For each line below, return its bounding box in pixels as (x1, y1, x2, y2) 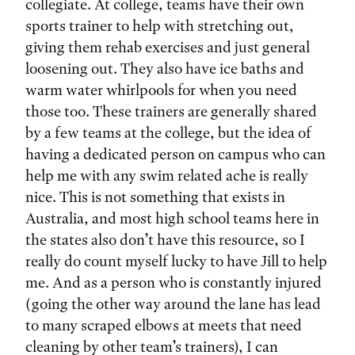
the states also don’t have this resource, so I (25, 231, 305, 249)
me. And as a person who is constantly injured (25, 273, 322, 292)
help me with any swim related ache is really (25, 166, 308, 185)
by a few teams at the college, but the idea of (25, 124, 311, 142)
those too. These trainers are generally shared (25, 102, 317, 120)
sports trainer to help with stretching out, (25, 17, 294, 35)
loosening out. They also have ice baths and (25, 59, 304, 78)
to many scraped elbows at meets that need (25, 316, 302, 334)
